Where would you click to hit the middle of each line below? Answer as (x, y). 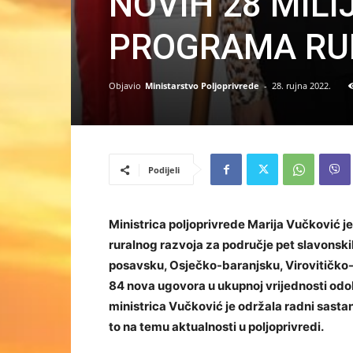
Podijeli (164, 170)
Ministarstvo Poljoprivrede (202, 85)
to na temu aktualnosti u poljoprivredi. (216, 327)
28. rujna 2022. (301, 85)
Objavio (125, 85)
